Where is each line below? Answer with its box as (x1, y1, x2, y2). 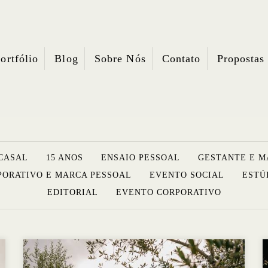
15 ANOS (45, 153, 83, 163)
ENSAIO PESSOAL (100, 153, 180, 163)
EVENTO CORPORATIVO (115, 188, 221, 197)
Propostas (217, 53, 265, 65)
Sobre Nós (94, 53, 146, 65)
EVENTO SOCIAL (150, 170, 224, 180)
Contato (162, 53, 201, 65)
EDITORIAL (47, 188, 98, 197)
